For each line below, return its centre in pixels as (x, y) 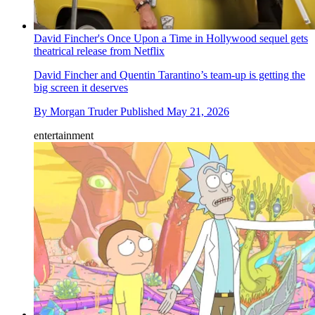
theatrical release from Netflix (99, 51)
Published (143, 111)
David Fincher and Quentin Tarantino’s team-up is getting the (169, 75)
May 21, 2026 (198, 111)
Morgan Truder (84, 111)
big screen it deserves (81, 87)
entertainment (64, 135)
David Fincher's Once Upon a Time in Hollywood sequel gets (171, 38)
